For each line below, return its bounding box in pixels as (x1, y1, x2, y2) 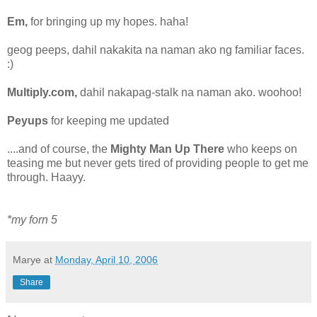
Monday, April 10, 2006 (55, 253, 158, 265)
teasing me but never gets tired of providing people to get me (7, 156, 309, 169)
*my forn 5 (7, 213, 57, 226)
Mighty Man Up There (110, 142, 224, 155)
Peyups (7, 114, 51, 127)
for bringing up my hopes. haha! (30, 15, 188, 28)
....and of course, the (7, 142, 110, 155)
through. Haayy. (7, 171, 86, 183)
